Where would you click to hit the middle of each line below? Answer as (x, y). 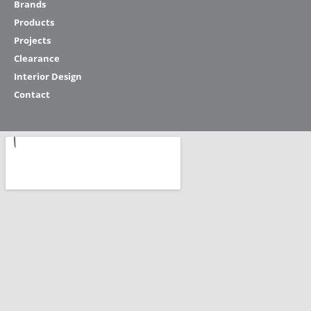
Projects (32, 40)
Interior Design (48, 76)
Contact (32, 94)
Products (34, 22)
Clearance (37, 58)
